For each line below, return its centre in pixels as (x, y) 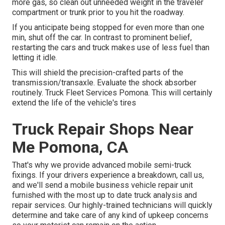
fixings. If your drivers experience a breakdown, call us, (108, 175)
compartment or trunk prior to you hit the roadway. (98, 13)
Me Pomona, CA (70, 147)
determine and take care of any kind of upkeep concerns (110, 215)
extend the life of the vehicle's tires (74, 103)
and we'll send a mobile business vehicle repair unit (102, 185)
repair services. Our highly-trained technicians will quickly (112, 205)
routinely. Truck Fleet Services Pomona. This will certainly (112, 93)
